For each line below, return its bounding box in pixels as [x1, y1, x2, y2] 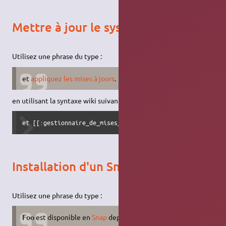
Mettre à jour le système [12, 19, 151, 35]
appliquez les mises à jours [31, 73, 115, 83]
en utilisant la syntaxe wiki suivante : [12, 95, 129, 105]
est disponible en [34, 212, 92, 222]
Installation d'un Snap [12, 158, 134, 174]
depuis [107, 212, 132, 222]
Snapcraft [131, 212, 162, 222]
